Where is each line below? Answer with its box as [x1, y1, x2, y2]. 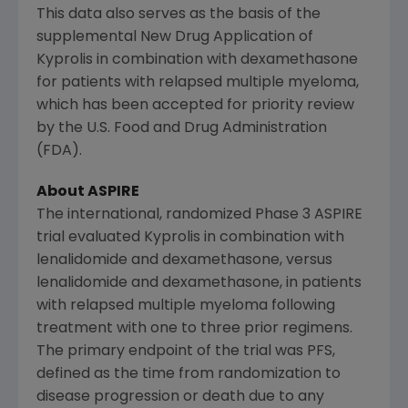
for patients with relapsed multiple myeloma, [36, 75, 359, 90]
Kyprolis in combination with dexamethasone [36, 52, 358, 67]
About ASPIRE [36, 184, 139, 199]
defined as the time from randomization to [36, 366, 341, 382]
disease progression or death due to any [36, 389, 324, 404]
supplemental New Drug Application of [36, 29, 313, 45]
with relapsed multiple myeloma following [36, 298, 335, 313]
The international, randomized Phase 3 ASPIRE [36, 207, 362, 222]
